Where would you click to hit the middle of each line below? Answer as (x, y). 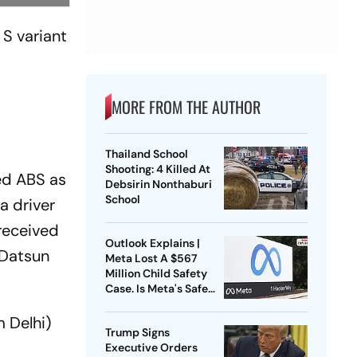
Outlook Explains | (152, 243)
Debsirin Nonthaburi (158, 184)
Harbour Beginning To (161, 304)
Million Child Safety (156, 274)
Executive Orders (151, 348)
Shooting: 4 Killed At (157, 169)
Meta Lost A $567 (151, 259)
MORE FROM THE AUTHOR (186, 107)
